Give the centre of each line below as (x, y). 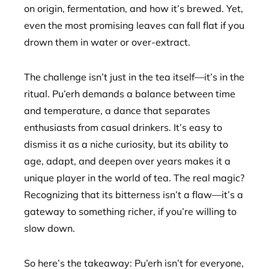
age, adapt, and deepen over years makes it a (127, 161)
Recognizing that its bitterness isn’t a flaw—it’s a (134, 194)
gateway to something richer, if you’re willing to (130, 211)
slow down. (50, 228)
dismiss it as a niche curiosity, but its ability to (126, 144)
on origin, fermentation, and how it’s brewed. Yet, (134, 8)
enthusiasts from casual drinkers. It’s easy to (123, 127)
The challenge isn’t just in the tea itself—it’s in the (134, 77)
